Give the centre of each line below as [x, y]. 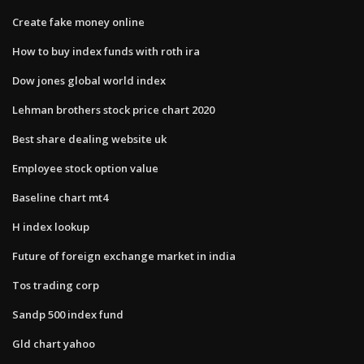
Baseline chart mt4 [60, 197]
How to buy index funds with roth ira [106, 51]
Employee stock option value [85, 168]
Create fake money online [78, 22]
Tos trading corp [56, 285]
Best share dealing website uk [89, 139]
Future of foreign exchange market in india [124, 256]
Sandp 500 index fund [68, 314]
